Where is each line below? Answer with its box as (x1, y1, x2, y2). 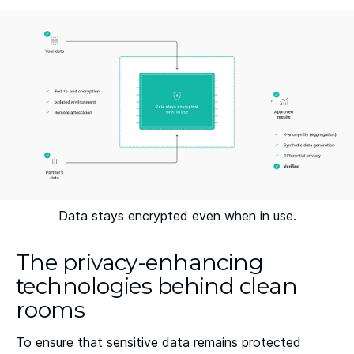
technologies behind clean (16, 273, 298, 300)
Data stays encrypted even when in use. (58, 208, 296, 224)
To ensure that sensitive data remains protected (16, 334, 301, 351)
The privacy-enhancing (16, 249, 264, 277)
